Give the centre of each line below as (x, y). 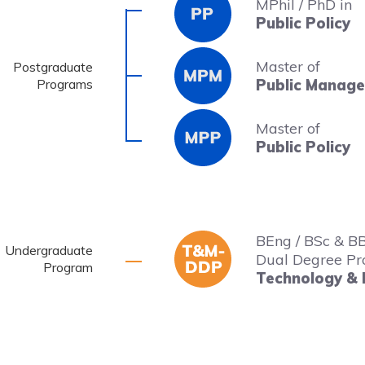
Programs (65, 84)
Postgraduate (53, 67)
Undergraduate (49, 250)
